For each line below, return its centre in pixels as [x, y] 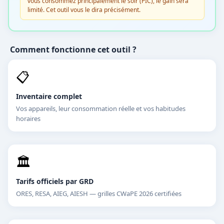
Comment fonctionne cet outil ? [73, 49]
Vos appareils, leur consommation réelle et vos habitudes [101, 108]
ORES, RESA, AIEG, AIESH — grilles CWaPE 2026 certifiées [99, 193]
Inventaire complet [49, 96]
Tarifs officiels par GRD [55, 181]
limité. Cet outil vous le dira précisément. [84, 9]
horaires [28, 118]
